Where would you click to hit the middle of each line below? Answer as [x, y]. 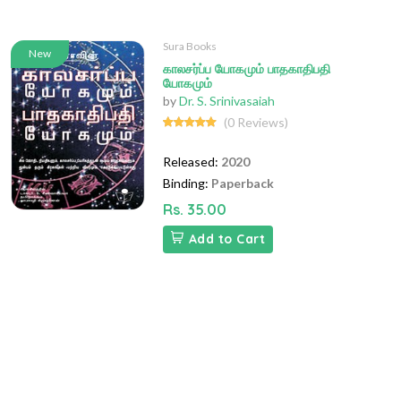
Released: [191, 162]
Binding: [186, 183]
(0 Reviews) [256, 123]
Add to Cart [226, 239]
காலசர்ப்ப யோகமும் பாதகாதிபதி [247, 69]
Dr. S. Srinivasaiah [227, 101]
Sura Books [190, 47]
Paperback [243, 183]
